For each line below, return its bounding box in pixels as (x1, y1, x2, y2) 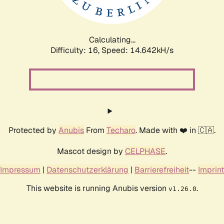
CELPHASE (125, 145, 165, 156)
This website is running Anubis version (26, 182, 168, 193)
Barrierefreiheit (134, 164, 189, 175)
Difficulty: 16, (50, 44, 101, 55)
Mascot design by (57, 145, 125, 156)
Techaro (106, 124, 135, 135)
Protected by (8, 124, 58, 135)
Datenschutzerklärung (46, 164, 128, 175)
